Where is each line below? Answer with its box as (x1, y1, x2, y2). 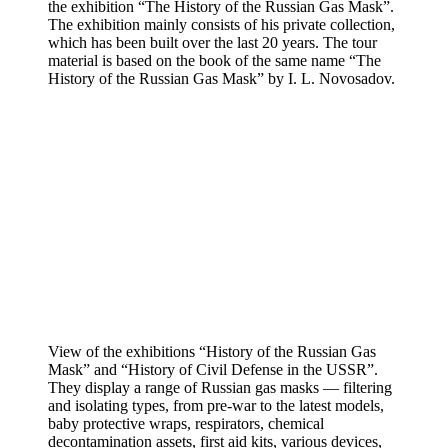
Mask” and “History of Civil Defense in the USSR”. (48, 360, 378, 378)
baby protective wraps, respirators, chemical (48, 414, 324, 432)
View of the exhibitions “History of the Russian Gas (48, 342, 376, 360)
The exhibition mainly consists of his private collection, (48, 16, 395, 34)
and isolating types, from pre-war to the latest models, (48, 396, 384, 414)
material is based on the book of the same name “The (48, 52, 381, 70)
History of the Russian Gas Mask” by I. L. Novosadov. (48, 70, 395, 88)
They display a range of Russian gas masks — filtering (48, 378, 392, 396)
